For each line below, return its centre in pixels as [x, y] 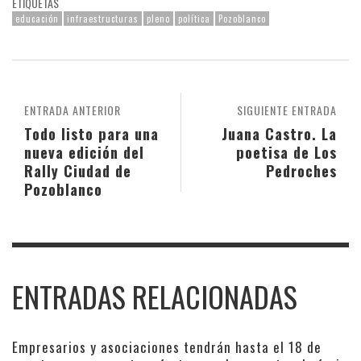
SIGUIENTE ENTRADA [287, 110]
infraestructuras [103, 18]
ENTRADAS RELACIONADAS [155, 296]
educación [37, 18]
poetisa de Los [286, 151]
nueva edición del [84, 151]
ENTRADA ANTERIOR [73, 110]
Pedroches [301, 170]
